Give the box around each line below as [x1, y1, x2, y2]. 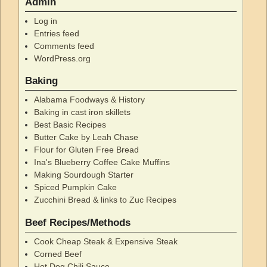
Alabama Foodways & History [33, 95, 145, 105]
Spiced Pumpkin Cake [33, 182, 117, 193]
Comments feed [33, 41, 94, 51]
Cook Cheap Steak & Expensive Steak [33, 236, 178, 246]
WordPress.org [33, 54, 91, 63]
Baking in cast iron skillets [33, 107, 131, 117]
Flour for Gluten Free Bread [33, 145, 139, 155]
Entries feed [33, 29, 79, 38]
